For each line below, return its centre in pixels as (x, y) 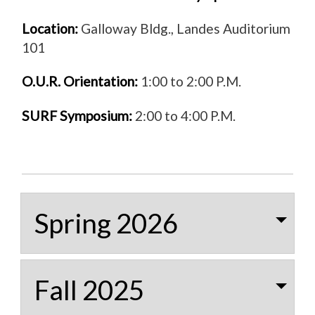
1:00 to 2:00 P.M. (191, 82)
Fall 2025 (90, 289)
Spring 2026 (107, 223)
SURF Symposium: (78, 115)
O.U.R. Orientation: (81, 82)
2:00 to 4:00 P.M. (185, 115)
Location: (50, 29)
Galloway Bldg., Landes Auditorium (184, 29)
